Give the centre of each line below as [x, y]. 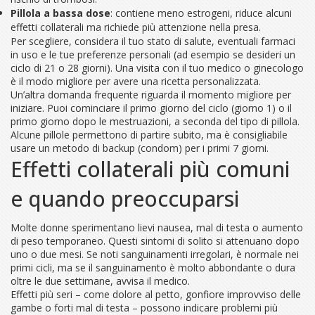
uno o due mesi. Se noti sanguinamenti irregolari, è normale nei [155, 254]
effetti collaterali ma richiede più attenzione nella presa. [136, 27]
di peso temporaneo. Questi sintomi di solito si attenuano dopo [155, 241]
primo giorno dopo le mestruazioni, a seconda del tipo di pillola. [155, 121]
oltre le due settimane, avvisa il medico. [100, 281]
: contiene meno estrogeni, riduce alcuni [201, 13]
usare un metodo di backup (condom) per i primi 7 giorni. [140, 148]
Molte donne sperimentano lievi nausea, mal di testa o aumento [157, 227]
